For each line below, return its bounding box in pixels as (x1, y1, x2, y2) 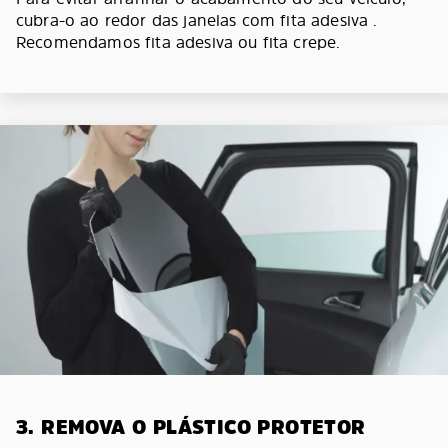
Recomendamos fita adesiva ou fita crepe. (16, 30, 341, 53)
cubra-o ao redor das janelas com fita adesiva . (16, 8, 378, 31)
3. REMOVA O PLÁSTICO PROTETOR (16, 412, 366, 441)
